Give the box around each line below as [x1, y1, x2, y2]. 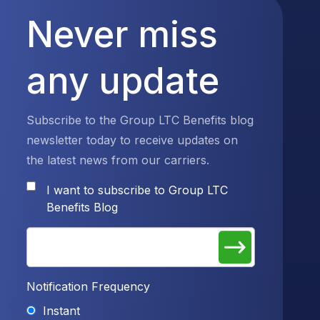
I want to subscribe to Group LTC [46, 183, 229, 197]
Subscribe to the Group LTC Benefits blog [26, 113, 254, 127]
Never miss [26, 13, 219, 56]
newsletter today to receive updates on [26, 133, 239, 147]
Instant [43, 304, 81, 318]
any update [26, 59, 220, 102]
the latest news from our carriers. [26, 153, 210, 167]
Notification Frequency [26, 279, 151, 294]
